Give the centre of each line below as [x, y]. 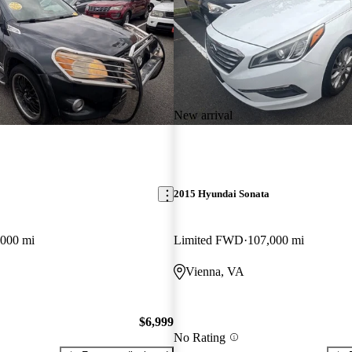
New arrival [203, 115]
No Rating [199, 337]
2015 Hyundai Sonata [221, 194]
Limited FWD [208, 240]
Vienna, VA [214, 272]
